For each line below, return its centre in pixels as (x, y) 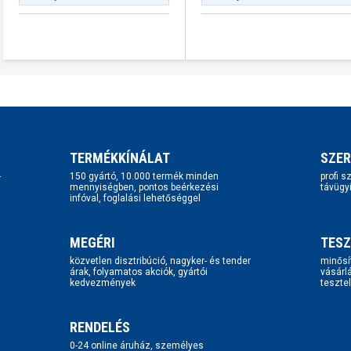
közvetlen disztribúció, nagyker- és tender (160, 261)
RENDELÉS (100, 327)
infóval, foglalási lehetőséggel (135, 199)
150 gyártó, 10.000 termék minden (144, 177)
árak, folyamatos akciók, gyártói (139, 272)
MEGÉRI (92, 243)
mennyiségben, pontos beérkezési (144, 188)
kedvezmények (103, 283)
